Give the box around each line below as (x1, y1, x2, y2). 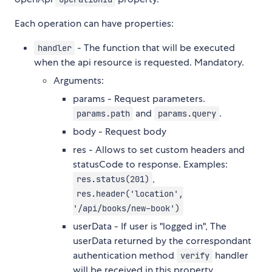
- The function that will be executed (75, 41, 236, 54)
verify (180, 250, 209, 261)
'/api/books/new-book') (73, 202, 180, 214)
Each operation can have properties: (15, 16, 174, 30)
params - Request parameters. (73, 92, 205, 105)
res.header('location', (76, 188, 183, 199)
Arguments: (53, 73, 104, 87)
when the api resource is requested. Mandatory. (34, 55, 244, 69)
